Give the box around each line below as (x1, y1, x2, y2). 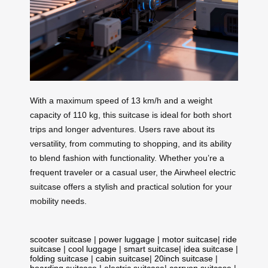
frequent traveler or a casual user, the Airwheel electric (30, 167, 236, 177)
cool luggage (68, 243, 117, 254)
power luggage (99, 234, 155, 244)
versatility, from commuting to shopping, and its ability (30, 138, 232, 148)
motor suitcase (162, 234, 218, 244)
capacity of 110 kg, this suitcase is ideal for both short (30, 109, 232, 120)
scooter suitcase (30, 234, 92, 244)
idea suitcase (184, 243, 233, 254)
